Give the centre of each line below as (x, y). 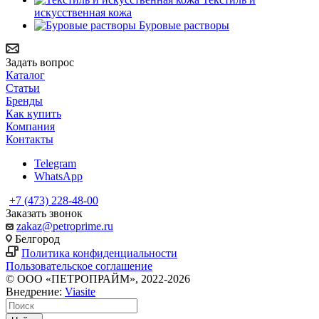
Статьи (23, 88)
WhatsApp (58, 176)
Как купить (33, 113)
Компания (30, 126)
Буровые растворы (184, 25)
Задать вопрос (40, 62)
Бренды (24, 100)
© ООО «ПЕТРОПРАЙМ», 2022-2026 (98, 278)
